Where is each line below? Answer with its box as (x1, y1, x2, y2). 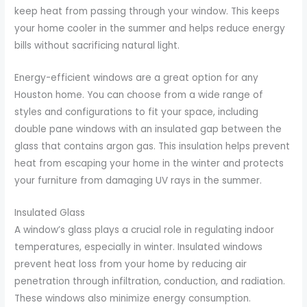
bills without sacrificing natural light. (14, 38, 180, 52)
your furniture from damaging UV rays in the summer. (14, 173, 262, 187)
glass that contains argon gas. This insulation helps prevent (14, 139, 291, 153)
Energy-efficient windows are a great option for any (14, 71, 259, 84)
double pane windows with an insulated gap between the (14, 122, 282, 136)
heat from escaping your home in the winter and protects (14, 156, 284, 170)
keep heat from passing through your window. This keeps (14, 4, 280, 18)
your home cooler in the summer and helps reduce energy (14, 21, 286, 35)
